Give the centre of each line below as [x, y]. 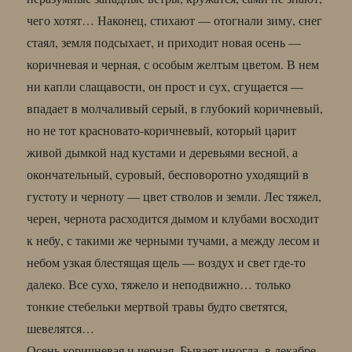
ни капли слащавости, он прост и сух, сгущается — [165, 86]
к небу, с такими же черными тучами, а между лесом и [174, 240]
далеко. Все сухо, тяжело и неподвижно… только [159, 284]
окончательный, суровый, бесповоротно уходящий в [168, 174]
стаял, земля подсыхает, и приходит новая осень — [164, 42]
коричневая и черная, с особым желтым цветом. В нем [173, 64]
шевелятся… [61, 328]
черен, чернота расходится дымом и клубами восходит [173, 218]
